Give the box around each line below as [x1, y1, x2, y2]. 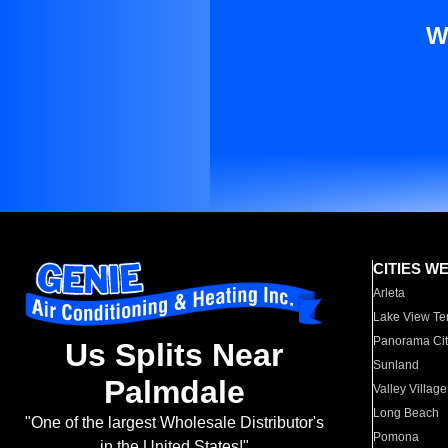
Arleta [373, 286, 406, 300]
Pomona [373, 430, 420, 444]
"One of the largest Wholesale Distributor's [24, 414, 324, 432]
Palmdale [103, 374, 245, 411]
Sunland [373, 358, 420, 372]
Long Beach [373, 406, 440, 420]
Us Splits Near [65, 337, 283, 374]
